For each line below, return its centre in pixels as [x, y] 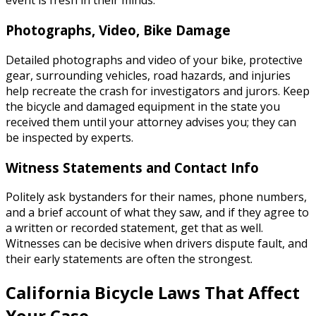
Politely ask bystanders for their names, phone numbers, [156, 197]
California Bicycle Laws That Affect [153, 293]
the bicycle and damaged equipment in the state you [143, 106]
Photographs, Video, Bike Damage [118, 30]
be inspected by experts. [69, 137]
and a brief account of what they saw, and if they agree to [157, 213]
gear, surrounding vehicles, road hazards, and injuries [148, 75]
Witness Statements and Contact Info [132, 167]
